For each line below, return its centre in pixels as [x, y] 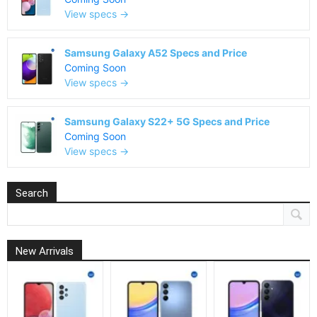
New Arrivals [45, 251]
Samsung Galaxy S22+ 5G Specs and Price [167, 121]
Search [32, 193]
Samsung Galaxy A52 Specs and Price [156, 53]
